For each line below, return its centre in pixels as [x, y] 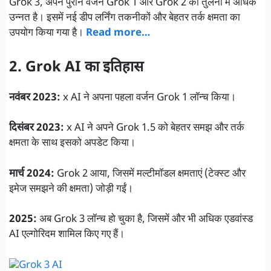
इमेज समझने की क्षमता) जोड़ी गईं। [71, 189]
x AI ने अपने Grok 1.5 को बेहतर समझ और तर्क [154, 129]
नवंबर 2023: [35, 98]
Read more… [118, 34]
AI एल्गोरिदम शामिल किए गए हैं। [67, 235]
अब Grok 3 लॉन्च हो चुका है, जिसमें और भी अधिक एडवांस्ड [145, 220]
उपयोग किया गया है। [47, 34]
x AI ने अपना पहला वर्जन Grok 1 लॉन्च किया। [148, 98]
